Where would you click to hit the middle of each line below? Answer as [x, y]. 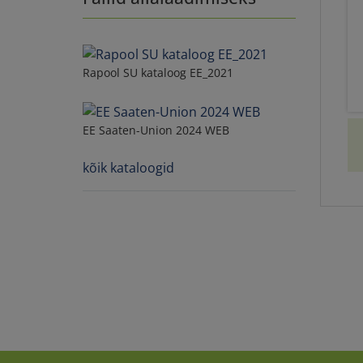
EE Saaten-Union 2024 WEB [156, 130]
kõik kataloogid [128, 167]
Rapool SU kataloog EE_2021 [158, 72]
